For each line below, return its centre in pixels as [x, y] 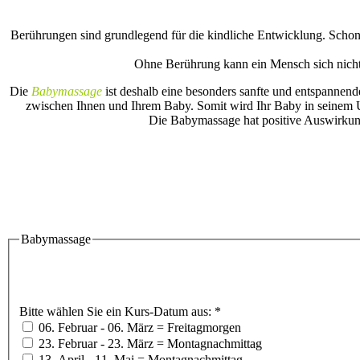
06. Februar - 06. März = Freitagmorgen [138, 328]
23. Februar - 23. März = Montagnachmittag [149, 344]
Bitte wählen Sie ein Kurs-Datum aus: [117, 312]
